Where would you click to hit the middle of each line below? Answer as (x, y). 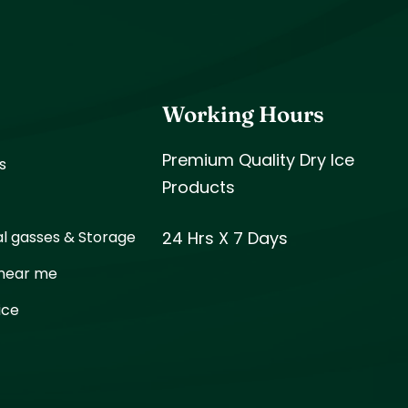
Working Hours (244, 115)
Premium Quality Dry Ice (259, 160)
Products (199, 188)
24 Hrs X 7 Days (225, 239)
